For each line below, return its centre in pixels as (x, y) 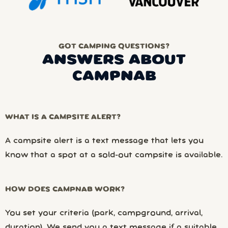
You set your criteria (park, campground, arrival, (104, 213)
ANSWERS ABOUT (114, 61)
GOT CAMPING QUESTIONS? (114, 47)
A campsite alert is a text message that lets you (104, 141)
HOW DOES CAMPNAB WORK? (65, 190)
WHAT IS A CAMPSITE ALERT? (63, 118)
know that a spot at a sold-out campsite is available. (114, 155)
